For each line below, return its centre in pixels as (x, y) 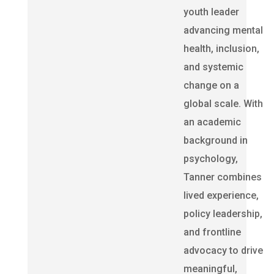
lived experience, (221, 195)
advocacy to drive (223, 250)
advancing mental (223, 30)
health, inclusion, (221, 49)
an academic (212, 122)
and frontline (212, 232)
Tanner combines (222, 177)
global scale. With (223, 104)
